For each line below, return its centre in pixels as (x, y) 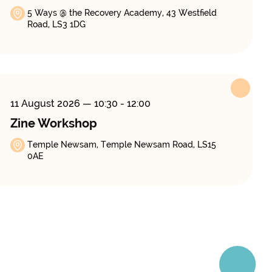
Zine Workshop (53, 124)
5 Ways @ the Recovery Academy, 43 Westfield (122, 13)
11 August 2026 (46, 104)
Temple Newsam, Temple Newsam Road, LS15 (121, 145)
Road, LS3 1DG (56, 25)
